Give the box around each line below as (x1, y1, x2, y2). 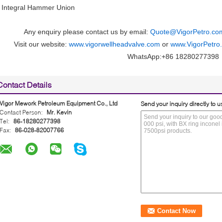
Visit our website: (13, 40, 69, 48)
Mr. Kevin (47, 108, 72, 116)
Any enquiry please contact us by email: (23, 27, 150, 36)
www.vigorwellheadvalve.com (68, 40, 160, 48)
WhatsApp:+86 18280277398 (127, 52, 219, 60)
